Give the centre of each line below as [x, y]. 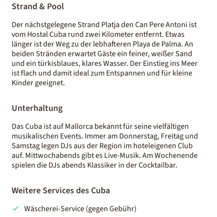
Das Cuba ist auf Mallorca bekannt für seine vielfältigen [100, 126]
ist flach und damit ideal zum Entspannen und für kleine [102, 73]
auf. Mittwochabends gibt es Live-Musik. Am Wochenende [105, 155]
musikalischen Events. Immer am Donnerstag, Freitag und [105, 136]
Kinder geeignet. [38, 83]
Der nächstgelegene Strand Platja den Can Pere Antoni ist [104, 24]
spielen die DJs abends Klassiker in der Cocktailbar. [94, 165]
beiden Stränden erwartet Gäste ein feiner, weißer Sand [102, 54]
